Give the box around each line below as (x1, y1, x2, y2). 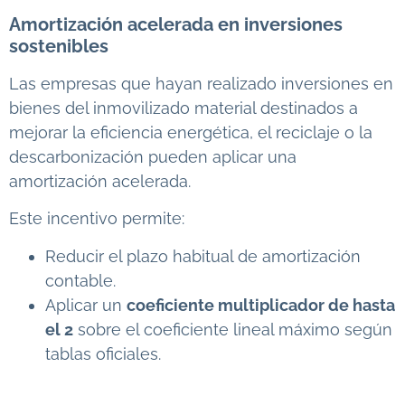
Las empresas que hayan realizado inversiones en (9, 73, 393, 93)
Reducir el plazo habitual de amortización (45, 246, 361, 266)
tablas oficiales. (45, 344, 161, 363)
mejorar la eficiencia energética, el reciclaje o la (9, 122, 372, 142)
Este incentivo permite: (9, 209, 184, 229)
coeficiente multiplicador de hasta (127, 295, 395, 315)
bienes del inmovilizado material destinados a (9, 98, 358, 118)
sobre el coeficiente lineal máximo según (73, 319, 392, 339)
